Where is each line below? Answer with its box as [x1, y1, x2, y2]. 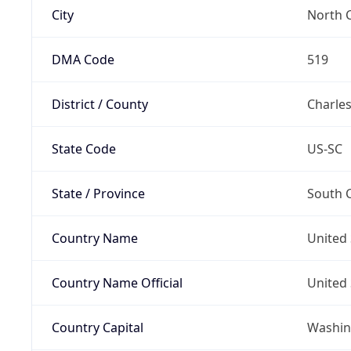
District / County [51, 95, 148, 113]
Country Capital [51, 318, 143, 336]
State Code [51, 139, 116, 157]
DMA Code [51, 50, 114, 68]
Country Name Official [51, 273, 183, 291]
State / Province [51, 184, 145, 202]
